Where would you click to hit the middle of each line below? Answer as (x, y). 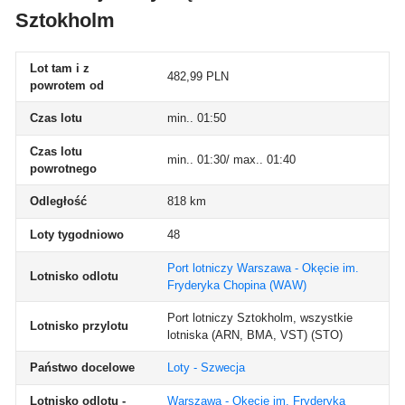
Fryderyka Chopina (217, 285)
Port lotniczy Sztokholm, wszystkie (260, 318)
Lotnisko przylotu (79, 326)
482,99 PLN (198, 76)
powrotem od (67, 85)
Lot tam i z (60, 68)
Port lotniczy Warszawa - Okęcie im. (263, 268)
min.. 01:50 (197, 118)
